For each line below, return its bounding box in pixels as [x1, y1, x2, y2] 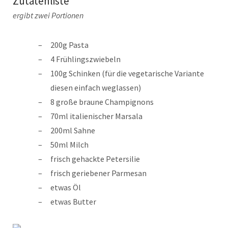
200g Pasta [50, 40, 89, 50]
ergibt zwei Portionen [13, 10, 83, 21]
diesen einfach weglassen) [50, 82, 141, 93]
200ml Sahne [50, 125, 95, 136]
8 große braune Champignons [50, 97, 154, 107]
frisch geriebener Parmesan [50, 168, 147, 179]
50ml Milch [50, 139, 89, 150]
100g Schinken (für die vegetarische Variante [50, 68, 204, 79]
